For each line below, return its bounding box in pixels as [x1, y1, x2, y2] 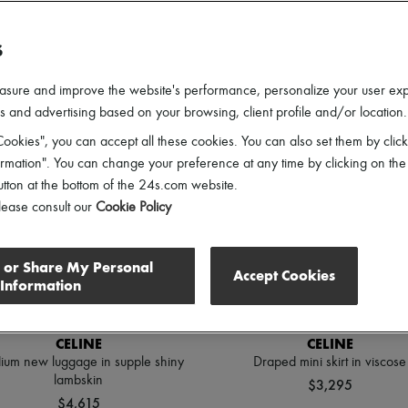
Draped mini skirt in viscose [253, 355, 406, 370]
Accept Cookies [233, 267, 335, 284]
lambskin [54, 373, 103, 388]
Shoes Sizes [117, 20, 184, 35]
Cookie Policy [96, 200, 171, 215]
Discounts [302, 20, 355, 35]
